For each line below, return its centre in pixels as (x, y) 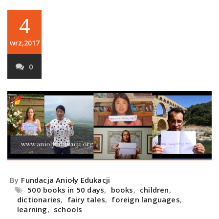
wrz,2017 (24, 43)
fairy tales (86, 199)
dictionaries (39, 199)
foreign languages (146, 199)
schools (68, 209)
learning (32, 209)
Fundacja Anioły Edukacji (66, 180)
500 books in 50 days (66, 189)
